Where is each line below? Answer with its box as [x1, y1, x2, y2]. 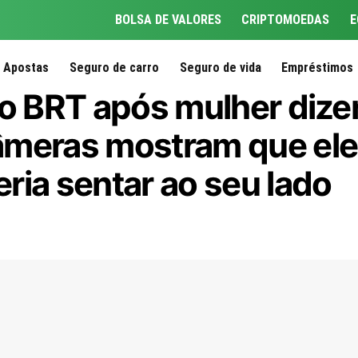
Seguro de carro [69, 60, 159, 75]
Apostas [3, 60, 50, 75]
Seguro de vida [179, 60, 261, 75]
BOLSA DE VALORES [114, 12, 221, 27]
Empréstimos [281, 60, 354, 75]
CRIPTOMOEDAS [241, 12, 330, 27]
